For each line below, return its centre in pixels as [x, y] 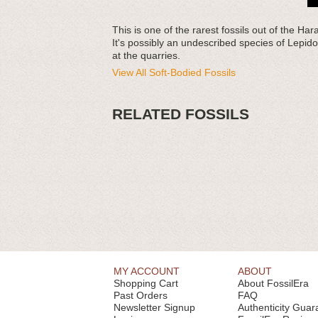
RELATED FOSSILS [181, 114]
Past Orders [141, 295]
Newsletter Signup [154, 307]
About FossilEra [273, 283]
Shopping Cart [146, 283]
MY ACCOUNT [147, 271]
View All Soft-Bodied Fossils [174, 72]
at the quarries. [146, 55]
